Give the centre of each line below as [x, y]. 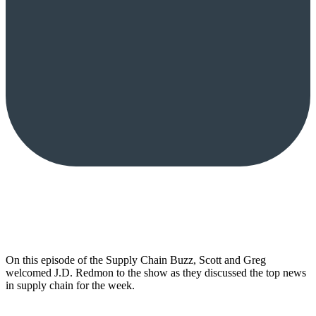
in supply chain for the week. [70, 285]
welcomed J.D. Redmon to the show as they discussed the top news [156, 272]
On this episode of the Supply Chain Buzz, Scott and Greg [136, 260]
